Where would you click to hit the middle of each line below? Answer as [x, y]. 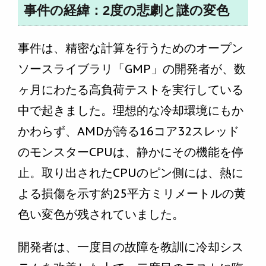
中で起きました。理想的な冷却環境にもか [131, 111]
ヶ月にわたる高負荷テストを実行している [131, 90]
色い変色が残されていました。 [101, 215]
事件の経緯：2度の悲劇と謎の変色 [126, 11]
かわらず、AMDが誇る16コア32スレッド [129, 132]
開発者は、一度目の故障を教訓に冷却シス [131, 247]
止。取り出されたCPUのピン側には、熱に [131, 173]
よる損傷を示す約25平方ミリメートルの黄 [132, 194]
